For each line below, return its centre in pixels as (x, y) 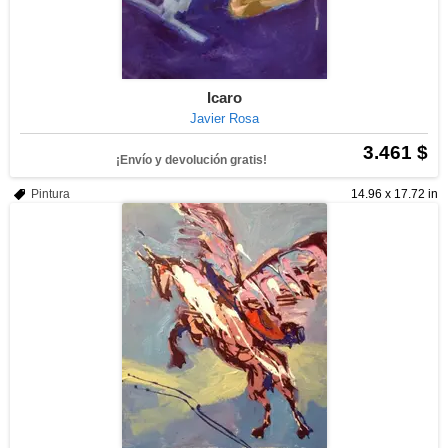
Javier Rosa (224, 118)
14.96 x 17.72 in (394, 194)
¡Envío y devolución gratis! (191, 160)
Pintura (50, 194)
